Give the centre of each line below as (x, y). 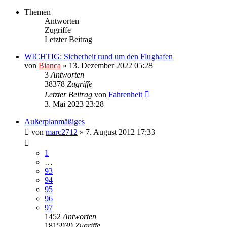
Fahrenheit (125, 94)
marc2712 (62, 132)
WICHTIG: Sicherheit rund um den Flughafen (99, 56)
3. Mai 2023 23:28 (74, 104)
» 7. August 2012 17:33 (116, 132)
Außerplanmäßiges (54, 121)
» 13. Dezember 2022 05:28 (107, 65)
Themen (37, 12)
